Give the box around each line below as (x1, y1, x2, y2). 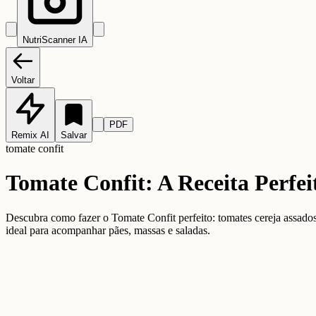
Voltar (11, 74, 35, 85)
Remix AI (11, 129, 49, 140)
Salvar (61, 129, 87, 140)
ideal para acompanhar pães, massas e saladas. (6, 224, 210, 236)
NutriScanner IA (23, 34, 87, 45)
